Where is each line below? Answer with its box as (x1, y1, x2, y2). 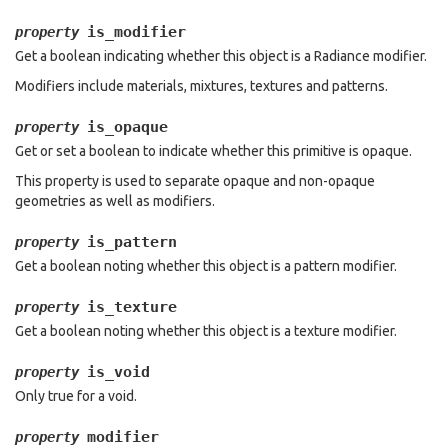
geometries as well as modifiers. (15, 193, 215, 209)
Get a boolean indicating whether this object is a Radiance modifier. (15, 48, 427, 64)
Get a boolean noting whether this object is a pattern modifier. (15, 258, 397, 274)
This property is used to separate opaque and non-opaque (15, 173, 375, 189)
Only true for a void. (15, 388, 137, 404)
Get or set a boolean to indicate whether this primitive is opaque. (15, 143, 412, 159)
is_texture (87, 298, 177, 316)
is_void (87, 363, 150, 381)
